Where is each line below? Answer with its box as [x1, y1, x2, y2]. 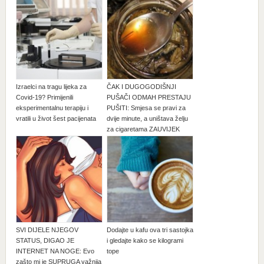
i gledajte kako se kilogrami [106, 236, 183, 244]
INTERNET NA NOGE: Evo [15, 247, 94, 255]
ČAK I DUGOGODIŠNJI [106, 83, 176, 91]
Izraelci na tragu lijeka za [15, 83, 87, 91]
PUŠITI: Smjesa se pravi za [106, 104, 186, 112]
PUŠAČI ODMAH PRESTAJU [106, 94, 191, 101]
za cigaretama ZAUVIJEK [106, 126, 180, 133]
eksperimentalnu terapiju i [15, 104, 88, 112]
